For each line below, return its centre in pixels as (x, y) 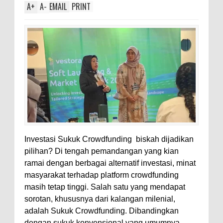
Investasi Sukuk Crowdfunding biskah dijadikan (109, 139)
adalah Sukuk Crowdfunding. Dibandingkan (102, 211)
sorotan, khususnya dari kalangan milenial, (100, 199)
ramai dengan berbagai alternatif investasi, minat (110, 163)
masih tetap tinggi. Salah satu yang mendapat (105, 187)
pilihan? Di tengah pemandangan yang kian (102, 151)
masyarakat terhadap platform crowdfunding (102, 175)
